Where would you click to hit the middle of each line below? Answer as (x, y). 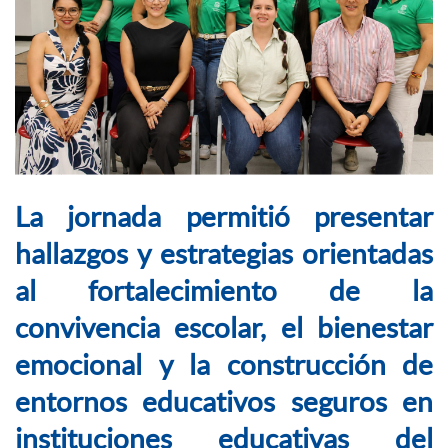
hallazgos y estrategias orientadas (224, 254)
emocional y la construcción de (224, 365)
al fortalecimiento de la (224, 291)
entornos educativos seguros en (224, 402)
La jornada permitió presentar (224, 217)
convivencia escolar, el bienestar (224, 328)
